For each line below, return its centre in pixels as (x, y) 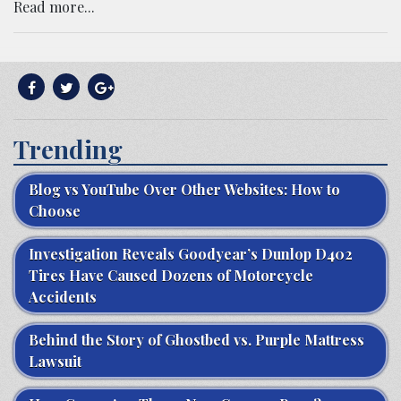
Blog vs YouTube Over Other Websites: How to (184, 189)
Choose (55, 210)
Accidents (63, 296)
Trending (68, 149)
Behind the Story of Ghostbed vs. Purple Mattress (196, 339)
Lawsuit (55, 361)
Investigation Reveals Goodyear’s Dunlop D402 (191, 253)
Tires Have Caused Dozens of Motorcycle (171, 275)
